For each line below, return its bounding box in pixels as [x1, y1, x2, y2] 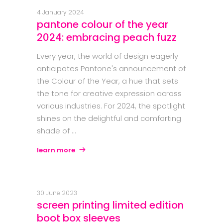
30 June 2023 [37, 189, 77, 198]
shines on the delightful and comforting [37, 113, 181, 124]
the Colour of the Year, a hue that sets [37, 76, 178, 87]
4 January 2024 [37, 8, 84, 17]
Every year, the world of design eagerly [37, 51, 178, 62]
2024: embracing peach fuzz [37, 30, 177, 45]
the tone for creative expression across [37, 88, 182, 99]
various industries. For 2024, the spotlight [37, 101, 185, 111]
